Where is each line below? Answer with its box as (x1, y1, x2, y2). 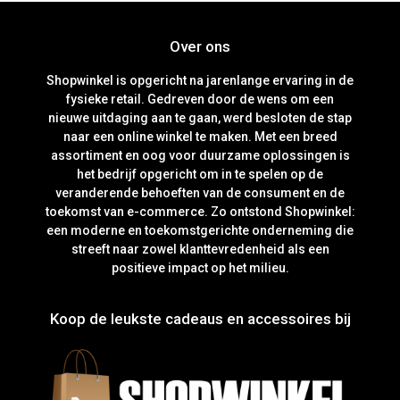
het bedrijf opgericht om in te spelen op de (77, 167, 323, 182)
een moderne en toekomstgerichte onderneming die (46, 223, 354, 238)
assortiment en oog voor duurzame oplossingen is (50, 148, 350, 163)
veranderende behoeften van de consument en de (55, 186, 345, 201)
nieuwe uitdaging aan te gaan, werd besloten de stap (48, 111, 352, 126)
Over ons (170, 37, 230, 56)
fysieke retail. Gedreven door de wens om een (66, 92, 334, 107)
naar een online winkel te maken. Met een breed (62, 129, 337, 145)
